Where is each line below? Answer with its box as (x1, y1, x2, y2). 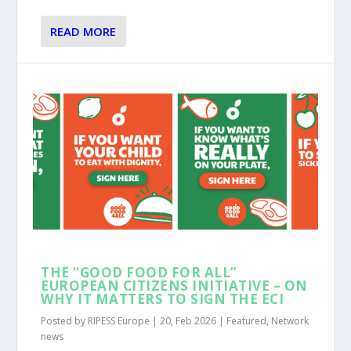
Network (271, 313, 309, 327)
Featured (226, 313, 267, 327)
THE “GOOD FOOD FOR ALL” (41, 262, 237, 281)
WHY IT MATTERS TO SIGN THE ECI (41, 289, 284, 308)
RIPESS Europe (88, 313, 150, 327)
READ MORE (50, 24, 117, 39)
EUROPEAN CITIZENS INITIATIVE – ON (41, 276, 308, 295)
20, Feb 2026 (160, 313, 217, 327)
